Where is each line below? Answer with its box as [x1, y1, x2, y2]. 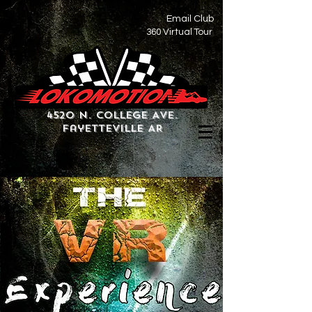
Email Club [166, 13, 214, 24]
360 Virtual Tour [146, 27, 212, 37]
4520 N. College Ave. [46, 109, 178, 122]
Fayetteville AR [61, 122, 163, 135]
